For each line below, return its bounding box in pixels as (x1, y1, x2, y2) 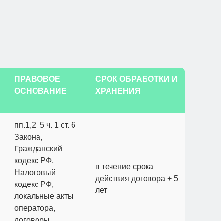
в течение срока (95, 162, 153, 171)
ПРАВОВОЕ (14, 75, 60, 83)
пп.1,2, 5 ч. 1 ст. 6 (14, 121, 75, 129)
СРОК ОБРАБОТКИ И (95, 75, 178, 83)
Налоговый (14, 168, 56, 177)
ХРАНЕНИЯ (95, 87, 141, 95)
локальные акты (14, 192, 74, 200)
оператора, (14, 204, 55, 212)
